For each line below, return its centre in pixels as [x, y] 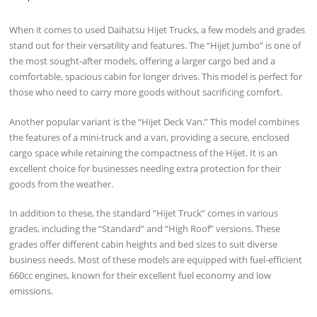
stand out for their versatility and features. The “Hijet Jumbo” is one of [155, 45]
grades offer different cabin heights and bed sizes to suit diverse [144, 244]
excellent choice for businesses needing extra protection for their [145, 168]
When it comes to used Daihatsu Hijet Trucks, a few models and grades [157, 29]
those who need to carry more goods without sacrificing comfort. [146, 92]
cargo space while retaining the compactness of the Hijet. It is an [144, 152]
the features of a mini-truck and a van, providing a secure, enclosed [150, 137]
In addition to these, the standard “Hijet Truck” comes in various [144, 213]
